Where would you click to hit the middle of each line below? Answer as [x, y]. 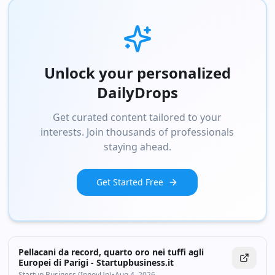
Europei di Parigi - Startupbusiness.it [96, 262]
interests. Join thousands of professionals [137, 132]
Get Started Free [130, 182]
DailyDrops [137, 92]
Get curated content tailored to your [137, 117]
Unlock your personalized [137, 73]
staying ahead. [137, 147]
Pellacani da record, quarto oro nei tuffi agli [111, 252]
